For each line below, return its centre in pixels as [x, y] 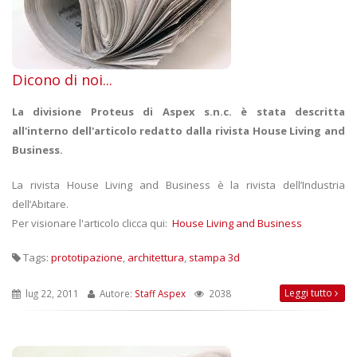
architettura [156, 257]
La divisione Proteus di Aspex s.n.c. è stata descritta [178, 111]
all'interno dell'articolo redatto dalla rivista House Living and [178, 130]
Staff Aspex [160, 293]
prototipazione [87, 257]
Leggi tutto [310, 292]
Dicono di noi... [62, 79]
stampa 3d [214, 257]
